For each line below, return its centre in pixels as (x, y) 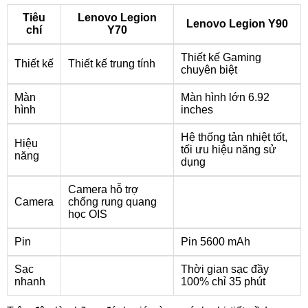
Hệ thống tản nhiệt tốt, (234, 137)
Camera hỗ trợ (103, 189)
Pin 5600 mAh (216, 242)
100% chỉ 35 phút (223, 282)
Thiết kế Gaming (221, 57)
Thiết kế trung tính (112, 64)
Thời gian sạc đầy (225, 269)
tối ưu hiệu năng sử (229, 150)
